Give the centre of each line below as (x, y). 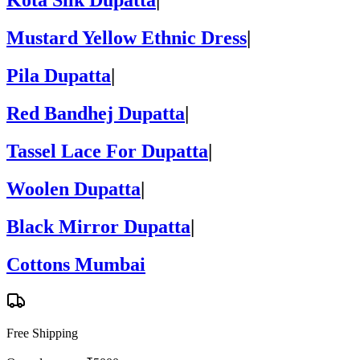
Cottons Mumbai (76, 264)
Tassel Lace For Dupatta (107, 151)
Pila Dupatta (59, 76)
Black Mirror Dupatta (98, 226)
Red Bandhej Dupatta (96, 113)
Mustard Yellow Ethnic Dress (127, 38)
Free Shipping (42, 333)
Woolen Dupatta (74, 188)
